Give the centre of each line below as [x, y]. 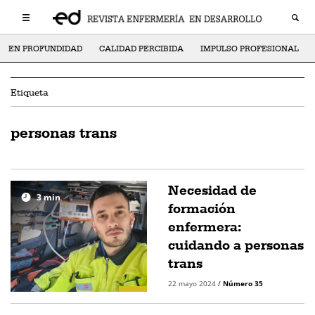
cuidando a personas [236, 245]
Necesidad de [212, 190]
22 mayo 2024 [193, 283]
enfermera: [205, 226]
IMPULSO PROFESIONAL [250, 49]
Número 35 [243, 283]
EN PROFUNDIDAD [45, 49]
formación [202, 208]
